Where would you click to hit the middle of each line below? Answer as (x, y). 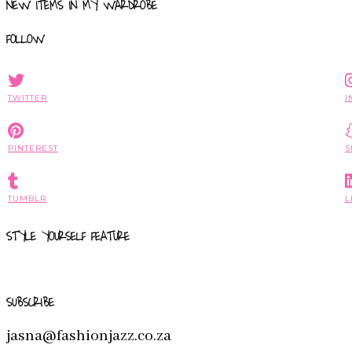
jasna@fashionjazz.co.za (89, 335)
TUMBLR (27, 198)
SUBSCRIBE (30, 302)
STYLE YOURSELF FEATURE (68, 236)
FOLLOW (25, 39)
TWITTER (27, 97)
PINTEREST (33, 148)
